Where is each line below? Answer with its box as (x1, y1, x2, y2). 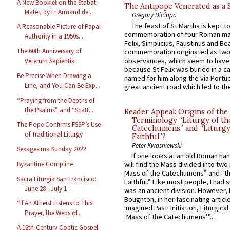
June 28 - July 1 (25, 184, 67, 193)
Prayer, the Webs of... (25, 208, 82, 218)
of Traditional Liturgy (25, 130, 83, 139)
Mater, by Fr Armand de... (25, 7, 93, 16)
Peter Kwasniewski (132, 141, 182, 149)
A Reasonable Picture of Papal (17, 22, 101, 31)
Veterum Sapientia (25, 56, 75, 66)
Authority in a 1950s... (25, 32, 84, 41)
